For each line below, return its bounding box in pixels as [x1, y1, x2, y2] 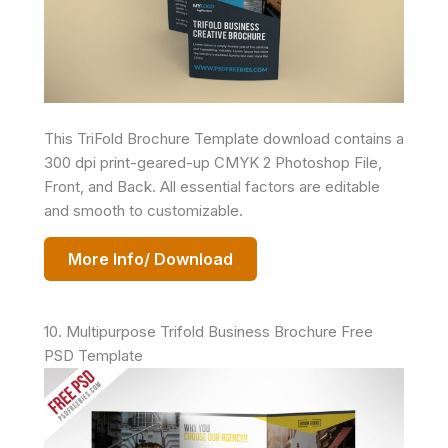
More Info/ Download [68, 249, 233, 269]
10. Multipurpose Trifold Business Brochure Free [44, 322, 373, 341]
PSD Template [44, 346, 143, 365]
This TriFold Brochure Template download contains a [44, 129, 404, 148]
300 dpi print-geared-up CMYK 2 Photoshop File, [44, 153, 382, 172]
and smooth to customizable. [44, 201, 243, 220]
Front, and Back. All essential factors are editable [44, 177, 380, 196]
